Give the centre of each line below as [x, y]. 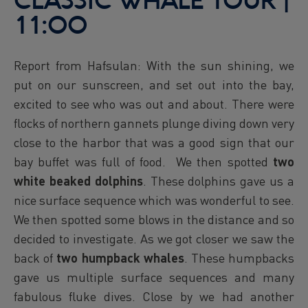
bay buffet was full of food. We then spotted [143, 162]
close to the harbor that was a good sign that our [154, 142]
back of [35, 258]
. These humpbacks [239, 258]
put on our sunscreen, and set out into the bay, [154, 85]
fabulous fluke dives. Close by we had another [154, 296]
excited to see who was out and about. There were [154, 104]
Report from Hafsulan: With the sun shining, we [154, 65]
